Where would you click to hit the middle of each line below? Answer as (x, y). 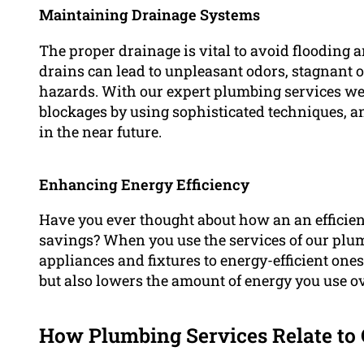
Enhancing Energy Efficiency (144, 184)
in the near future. (100, 131)
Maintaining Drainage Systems (149, 15)
